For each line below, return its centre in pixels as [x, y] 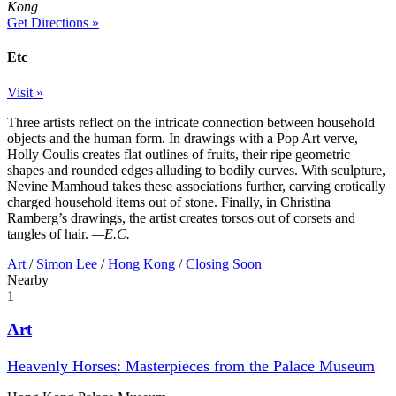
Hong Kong [141, 263]
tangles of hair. [49, 233]
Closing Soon [224, 263]
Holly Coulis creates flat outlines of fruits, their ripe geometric [179, 154]
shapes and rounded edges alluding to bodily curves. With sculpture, [196, 170]
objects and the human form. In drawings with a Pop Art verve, [183, 138]
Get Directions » [53, 23]
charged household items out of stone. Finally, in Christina [169, 202]
